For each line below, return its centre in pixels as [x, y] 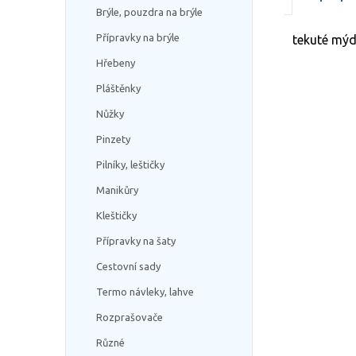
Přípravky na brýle [138, 37]
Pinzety [113, 139]
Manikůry [117, 190]
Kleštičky [116, 215]
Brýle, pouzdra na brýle [149, 12]
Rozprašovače [130, 317]
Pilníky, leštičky [130, 164]
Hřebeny [116, 63]
